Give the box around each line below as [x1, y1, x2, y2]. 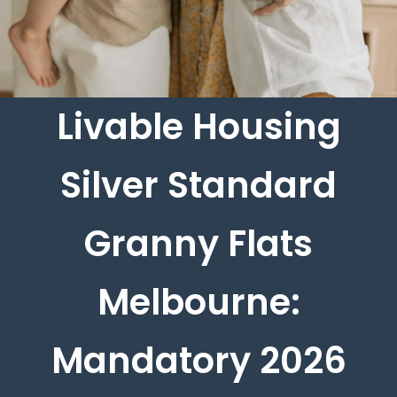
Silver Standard [60, 160, 337, 210]
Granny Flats [84, 218, 313, 269]
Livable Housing [56, 101, 341, 152]
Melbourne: [97, 276, 300, 327]
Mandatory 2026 [51, 335, 346, 385]
